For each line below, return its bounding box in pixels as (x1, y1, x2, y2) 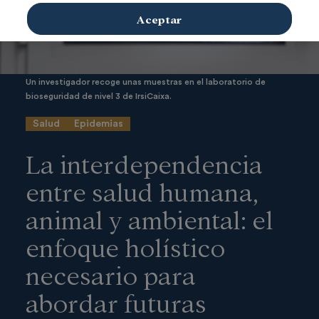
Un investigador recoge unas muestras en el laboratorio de (26, 78, 266, 87)
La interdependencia (26, 146, 263, 179)
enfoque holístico (26, 229, 225, 263)
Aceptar (137, 11, 182, 26)
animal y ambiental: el (26, 202, 273, 235)
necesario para (26, 257, 196, 291)
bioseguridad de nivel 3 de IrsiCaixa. (26, 92, 172, 101)
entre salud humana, (26, 174, 258, 207)
